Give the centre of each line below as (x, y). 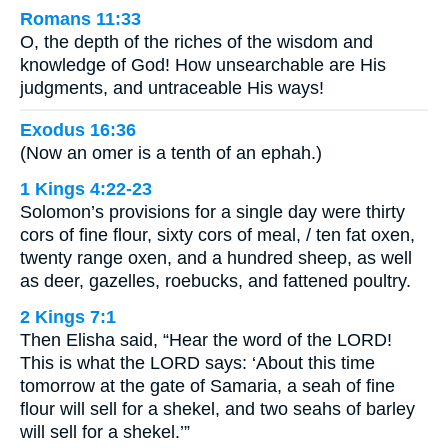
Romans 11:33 (80, 18)
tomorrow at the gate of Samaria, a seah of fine (207, 386)
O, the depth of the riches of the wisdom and (196, 41)
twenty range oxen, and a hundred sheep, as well (216, 258)
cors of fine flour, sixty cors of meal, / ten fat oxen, (217, 235)
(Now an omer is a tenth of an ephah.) (171, 153)
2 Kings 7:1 (68, 317)
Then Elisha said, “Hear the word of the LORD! (206, 340)
